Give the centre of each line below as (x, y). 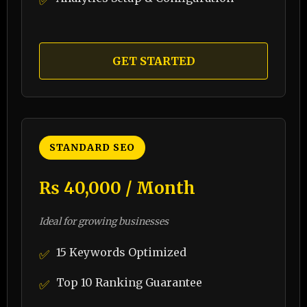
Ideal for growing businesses (104, 221)
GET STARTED (153, 61)
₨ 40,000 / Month (117, 188)
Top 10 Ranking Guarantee (129, 282)
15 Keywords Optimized (121, 252)
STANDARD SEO (92, 147)
